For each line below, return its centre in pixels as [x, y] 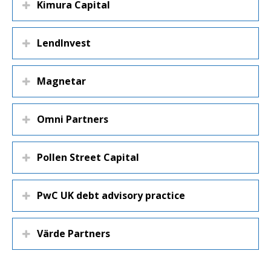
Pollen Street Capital [88, 157]
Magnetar [61, 81]
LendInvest [64, 43]
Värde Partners [73, 233]
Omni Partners [73, 119]
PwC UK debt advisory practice [111, 195]
